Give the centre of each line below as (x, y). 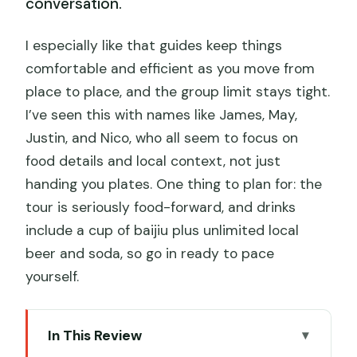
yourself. (53, 276)
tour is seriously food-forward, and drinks (161, 207)
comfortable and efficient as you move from (171, 68)
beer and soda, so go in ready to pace (150, 253)
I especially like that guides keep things (154, 45)
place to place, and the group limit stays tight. (178, 91)
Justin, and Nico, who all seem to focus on (162, 137)
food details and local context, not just (153, 161)
